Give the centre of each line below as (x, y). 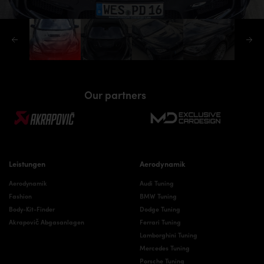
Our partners (115, 95)
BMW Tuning (158, 196)
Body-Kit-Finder (32, 209)
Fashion (20, 196)
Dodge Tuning (160, 209)
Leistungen (27, 164)
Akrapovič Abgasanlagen (47, 222)
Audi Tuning (156, 183)
